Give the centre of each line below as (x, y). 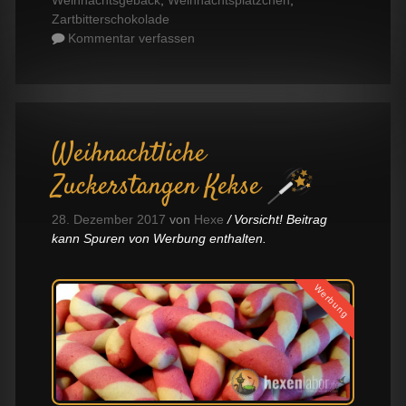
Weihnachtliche (129, 154)
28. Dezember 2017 (109, 219)
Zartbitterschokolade (111, 19)
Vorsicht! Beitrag (281, 219)
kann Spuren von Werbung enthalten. (159, 238)
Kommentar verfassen (131, 38)
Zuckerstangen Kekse (156, 187)
